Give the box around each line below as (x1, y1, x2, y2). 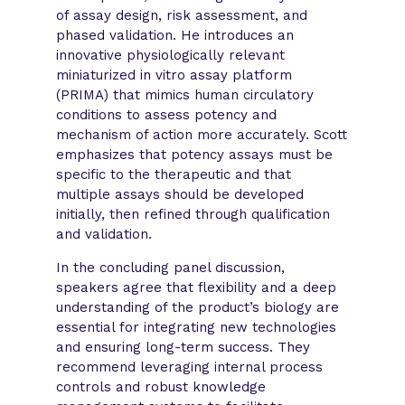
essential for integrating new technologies (56, 318, 337, 335)
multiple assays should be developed (56, 185, 305, 202)
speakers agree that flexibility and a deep (56, 278, 337, 296)
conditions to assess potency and (56, 106, 278, 123)
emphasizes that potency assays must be (56, 146, 334, 163)
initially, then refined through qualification (56, 205, 331, 222)
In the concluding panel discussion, (56, 259, 286, 276)
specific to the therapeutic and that (56, 165, 292, 183)
